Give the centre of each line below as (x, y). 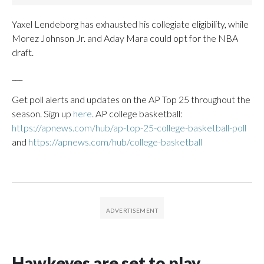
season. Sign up (42, 113)
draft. (23, 52)
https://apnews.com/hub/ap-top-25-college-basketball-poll (129, 128)
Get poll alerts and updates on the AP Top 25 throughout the (131, 99)
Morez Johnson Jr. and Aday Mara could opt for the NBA (125, 38)
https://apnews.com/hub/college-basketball (115, 142)
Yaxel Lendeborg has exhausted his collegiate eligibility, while (130, 24)
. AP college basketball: (137, 113)
